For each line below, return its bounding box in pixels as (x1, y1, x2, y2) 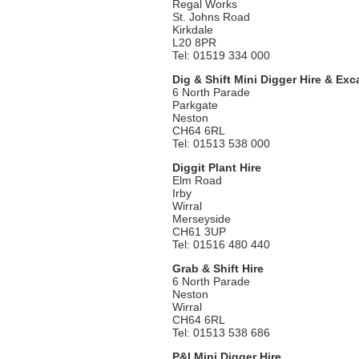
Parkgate (172, 99, 218, 111)
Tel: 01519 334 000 (172, 49, 270, 62)
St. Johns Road (172, 10, 250, 23)
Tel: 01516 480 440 (172, 238, 270, 251)
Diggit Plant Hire (172, 161, 261, 174)
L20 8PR (172, 36, 216, 49)
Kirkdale (172, 23, 213, 36)
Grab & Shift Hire (172, 262, 264, 275)
